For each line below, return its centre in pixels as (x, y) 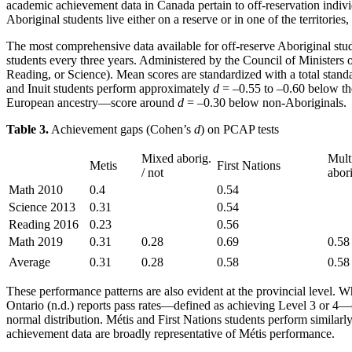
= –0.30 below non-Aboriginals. (265, 103)
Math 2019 (36, 242)
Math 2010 (36, 190)
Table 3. (27, 130)
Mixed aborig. (176, 159)
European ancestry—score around (92, 103)
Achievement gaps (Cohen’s (121, 130)
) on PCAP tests (240, 130)
